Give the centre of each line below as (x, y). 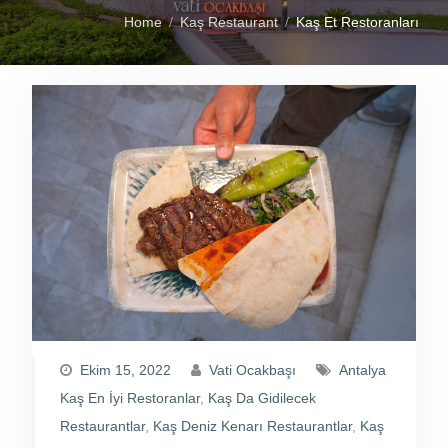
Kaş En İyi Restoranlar (129, 398)
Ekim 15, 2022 (125, 370)
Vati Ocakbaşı (252, 370)
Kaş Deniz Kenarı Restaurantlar (252, 426)
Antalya (362, 370)
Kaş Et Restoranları (358, 22)
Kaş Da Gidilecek (261, 398)
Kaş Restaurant (229, 22)
